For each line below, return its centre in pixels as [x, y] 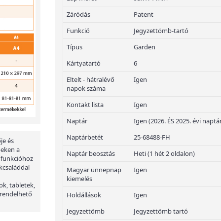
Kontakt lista [85, 105]
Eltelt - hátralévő [91, 79]
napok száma [86, 88]
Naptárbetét [85, 137]
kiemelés [79, 179]
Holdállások [84, 195]
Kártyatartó [84, 63]
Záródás [78, 14]
